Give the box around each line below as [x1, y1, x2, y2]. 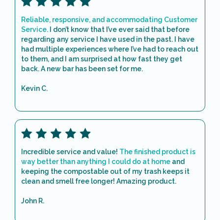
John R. [21, 197, 44, 205]
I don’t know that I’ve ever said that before [50, 26, 190, 34]
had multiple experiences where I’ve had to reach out [21, 45, 198, 54]
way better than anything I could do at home [21, 158, 170, 166]
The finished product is [119, 148, 195, 156]
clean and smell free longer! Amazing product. [21, 177, 176, 186]
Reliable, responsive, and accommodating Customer [21, 16, 197, 24]
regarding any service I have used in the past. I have [21, 35, 194, 44]
